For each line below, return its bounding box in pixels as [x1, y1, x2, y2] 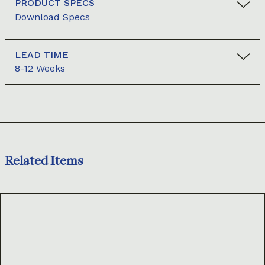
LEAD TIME [15, 49, 69, 61]
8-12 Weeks [15, 63, 65, 75]
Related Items [5, 153, 83, 169]
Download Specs [15, 11, 90, 23]
